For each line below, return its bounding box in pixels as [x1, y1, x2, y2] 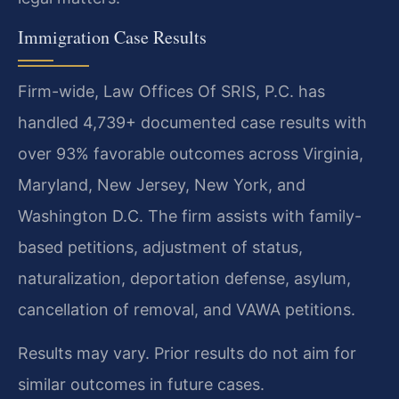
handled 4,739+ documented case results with [18, 112, 367, 132]
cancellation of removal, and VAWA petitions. [18, 299, 355, 319]
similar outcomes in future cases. [18, 375, 265, 395]
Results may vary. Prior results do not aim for [18, 344, 356, 363]
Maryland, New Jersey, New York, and [18, 175, 305, 194]
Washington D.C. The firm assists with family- [18, 206, 362, 225]
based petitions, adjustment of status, [18, 237, 303, 256]
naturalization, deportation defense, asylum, [18, 268, 351, 288]
